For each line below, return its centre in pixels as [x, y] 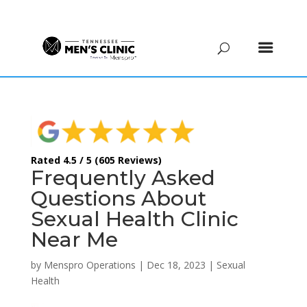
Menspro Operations [89, 265]
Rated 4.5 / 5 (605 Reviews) [96, 160]
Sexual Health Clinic [134, 219]
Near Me [74, 239]
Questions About [118, 198]
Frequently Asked [123, 177]
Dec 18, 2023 [176, 265]
